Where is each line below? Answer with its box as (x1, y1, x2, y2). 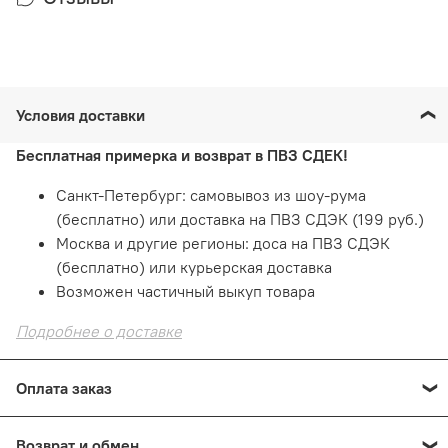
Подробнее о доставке (16, 321, 182, 342)
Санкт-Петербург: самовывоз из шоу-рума (56, 185, 366, 206)
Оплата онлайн (56, 418, 165, 439)
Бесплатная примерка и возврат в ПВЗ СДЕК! (16, 145, 352, 166)
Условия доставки (16, 105, 153, 126)
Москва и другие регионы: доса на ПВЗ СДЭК (56, 233, 390, 254)
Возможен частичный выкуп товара (56, 281, 315, 302)
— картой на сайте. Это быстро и (165, 418, 405, 439)
